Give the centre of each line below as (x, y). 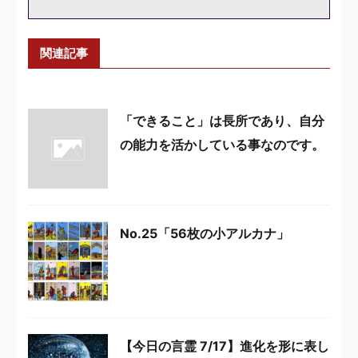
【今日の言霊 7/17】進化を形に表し (225, 346)
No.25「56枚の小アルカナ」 (205, 233)
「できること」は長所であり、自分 (222, 120)
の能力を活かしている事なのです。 (222, 144)
